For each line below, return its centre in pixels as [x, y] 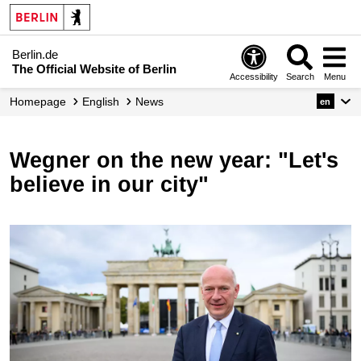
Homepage [42, 102]
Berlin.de [35, 54]
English [104, 102]
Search [300, 76]
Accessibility [254, 76]
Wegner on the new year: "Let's [20, 160]
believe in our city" [109, 185]
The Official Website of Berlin [94, 68]
